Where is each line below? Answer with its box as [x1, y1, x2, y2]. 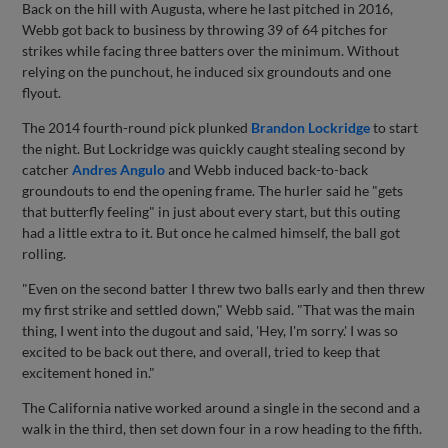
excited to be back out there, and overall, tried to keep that [22, 343, 381, 361]
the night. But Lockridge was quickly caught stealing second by [22, 140, 406, 158]
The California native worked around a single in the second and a [22, 399, 421, 417]
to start [370, 119, 419, 137]
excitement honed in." [22, 364, 156, 382]
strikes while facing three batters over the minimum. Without [22, 42, 400, 60]
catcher [22, 161, 73, 179]
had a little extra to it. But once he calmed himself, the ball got [22, 224, 401, 242]
